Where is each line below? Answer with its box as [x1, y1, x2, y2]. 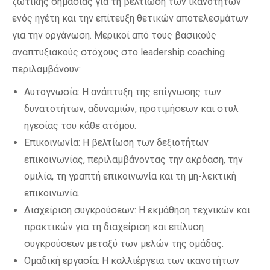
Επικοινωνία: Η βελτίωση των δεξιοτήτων [24, 137, 209, 148]
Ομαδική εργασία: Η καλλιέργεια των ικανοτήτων [24, 255, 239, 266]
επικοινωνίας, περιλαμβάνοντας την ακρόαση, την [24, 154, 243, 165]
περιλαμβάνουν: [12, 63, 81, 75]
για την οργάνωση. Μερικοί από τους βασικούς [12, 30, 216, 41]
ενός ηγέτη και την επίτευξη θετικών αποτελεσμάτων [12, 13, 248, 24]
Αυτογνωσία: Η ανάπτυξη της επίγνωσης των [24, 86, 221, 98]
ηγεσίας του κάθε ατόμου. [24, 120, 136, 131]
